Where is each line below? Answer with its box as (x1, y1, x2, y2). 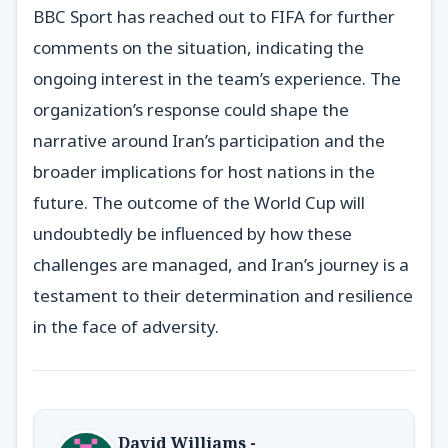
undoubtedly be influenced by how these (33, 221, 352, 245)
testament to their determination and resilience (33, 283, 413, 307)
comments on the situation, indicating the (33, 35, 364, 59)
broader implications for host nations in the (33, 159, 375, 183)
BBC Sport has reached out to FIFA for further (33, 4, 395, 28)
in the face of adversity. (33, 314, 219, 338)
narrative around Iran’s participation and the (33, 128, 385, 152)
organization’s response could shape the (33, 97, 349, 121)
